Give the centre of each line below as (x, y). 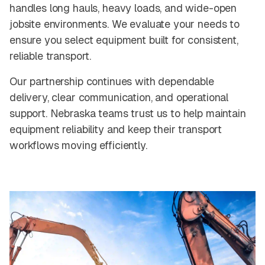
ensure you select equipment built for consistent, (124, 40)
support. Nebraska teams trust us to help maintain (128, 114)
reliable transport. (51, 56)
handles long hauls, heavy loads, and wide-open (123, 8)
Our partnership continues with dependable (112, 82)
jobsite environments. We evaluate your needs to (125, 24)
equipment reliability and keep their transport (116, 130)
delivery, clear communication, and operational (119, 98)
